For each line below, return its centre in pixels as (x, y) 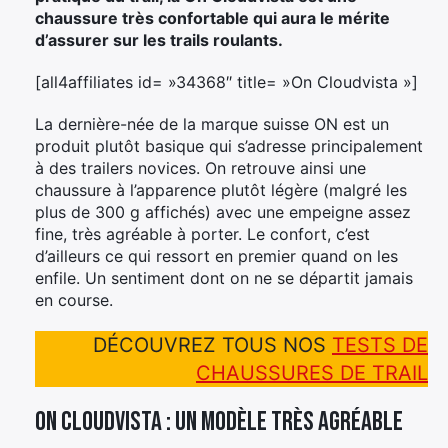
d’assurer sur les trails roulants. (159, 39)
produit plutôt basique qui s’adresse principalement (229, 145)
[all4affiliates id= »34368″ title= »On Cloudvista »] (226, 81)
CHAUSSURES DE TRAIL (312, 372)
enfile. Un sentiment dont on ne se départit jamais (224, 277)
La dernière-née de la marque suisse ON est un (212, 123)
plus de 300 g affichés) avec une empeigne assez (223, 211)
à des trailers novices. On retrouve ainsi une (200, 167)
